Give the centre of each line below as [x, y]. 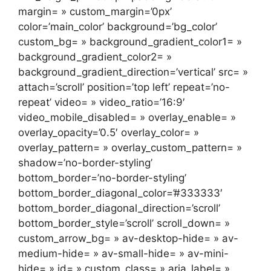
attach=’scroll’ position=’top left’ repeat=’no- [124, 87]
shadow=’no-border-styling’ [85, 163]
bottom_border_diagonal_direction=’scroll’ [119, 208]
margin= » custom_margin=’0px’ [95, 12]
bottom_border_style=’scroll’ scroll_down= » [124, 224]
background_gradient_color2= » [95, 57]
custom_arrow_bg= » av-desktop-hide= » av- [128, 239]
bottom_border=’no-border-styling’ [102, 178]
